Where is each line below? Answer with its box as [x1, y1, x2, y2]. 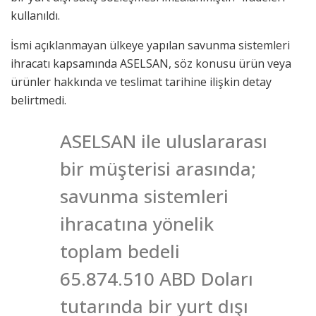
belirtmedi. [11, 92, 66, 108]
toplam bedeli [60, 238, 180, 264]
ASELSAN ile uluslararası [60, 128, 267, 154]
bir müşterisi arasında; [60, 155, 256, 181]
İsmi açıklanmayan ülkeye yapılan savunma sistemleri [11, 37, 290, 53]
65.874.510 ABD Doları [60, 265, 253, 291]
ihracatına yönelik [60, 210, 214, 236]
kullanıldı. [11, 7, 60, 23]
